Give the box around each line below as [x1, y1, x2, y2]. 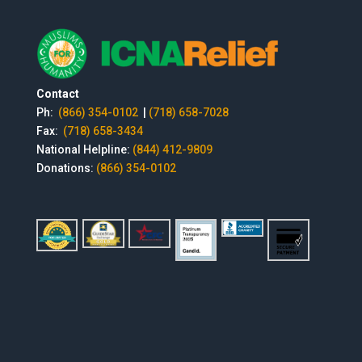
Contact [36, 87, 79, 100]
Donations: [36, 162, 96, 175]
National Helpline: [36, 143, 133, 156]
